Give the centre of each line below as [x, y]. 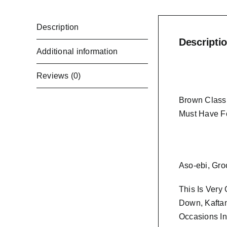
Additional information [77, 51]
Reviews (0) [59, 76]
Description [58, 27]
